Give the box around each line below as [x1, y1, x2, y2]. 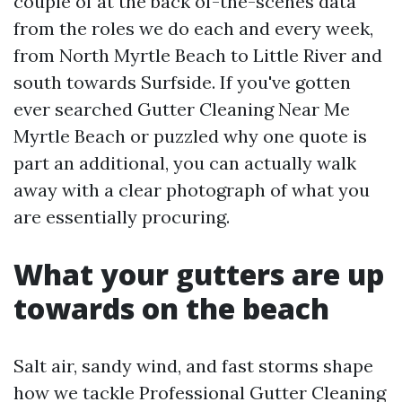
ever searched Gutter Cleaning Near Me [13, 98, 350, 120]
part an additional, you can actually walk [13, 152, 356, 174]
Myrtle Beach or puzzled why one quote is [13, 125, 367, 147]
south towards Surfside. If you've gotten [13, 71, 351, 93]
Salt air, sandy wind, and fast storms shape [13, 354, 373, 377]
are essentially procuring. [13, 205, 230, 228]
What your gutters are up [13, 255, 384, 293]
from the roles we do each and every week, [13, 17, 373, 39]
